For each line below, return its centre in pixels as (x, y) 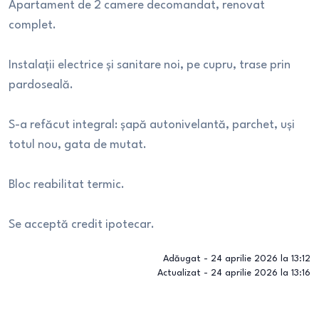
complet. (32, 25)
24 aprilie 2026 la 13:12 (261, 259)
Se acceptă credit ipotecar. (82, 225)
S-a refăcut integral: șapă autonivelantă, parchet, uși (152, 125)
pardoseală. (41, 85)
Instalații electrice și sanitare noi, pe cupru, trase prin (150, 65)
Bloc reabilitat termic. (67, 185)
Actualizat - (184, 273)
